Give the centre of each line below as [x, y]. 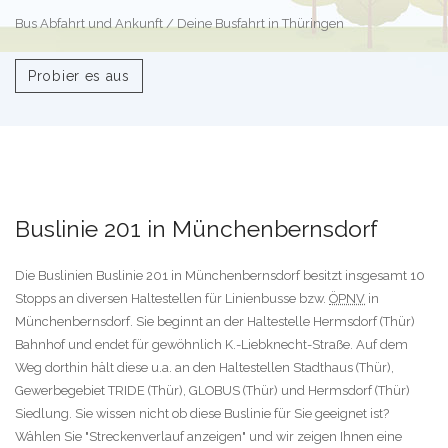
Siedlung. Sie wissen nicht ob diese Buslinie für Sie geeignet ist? [202, 414]
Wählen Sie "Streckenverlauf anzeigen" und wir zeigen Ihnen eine [208, 437]
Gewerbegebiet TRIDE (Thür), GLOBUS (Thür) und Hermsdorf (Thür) [212, 391]
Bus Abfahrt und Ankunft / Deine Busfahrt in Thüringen [179, 24]
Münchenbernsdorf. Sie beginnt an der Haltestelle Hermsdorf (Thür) [215, 322]
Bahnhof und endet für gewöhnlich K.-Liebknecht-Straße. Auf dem [211, 345]
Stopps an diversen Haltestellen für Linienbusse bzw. [172, 299]
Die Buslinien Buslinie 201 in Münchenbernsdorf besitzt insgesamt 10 [220, 276]
